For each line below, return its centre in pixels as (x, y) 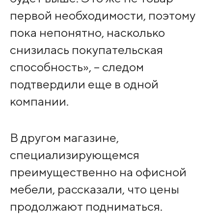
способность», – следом (77, 67)
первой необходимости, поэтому (102, 15)
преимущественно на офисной (98, 172)
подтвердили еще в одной (84, 84)
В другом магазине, (64, 138)
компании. (39, 101)
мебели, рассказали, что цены (94, 189)
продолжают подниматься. (86, 206)
